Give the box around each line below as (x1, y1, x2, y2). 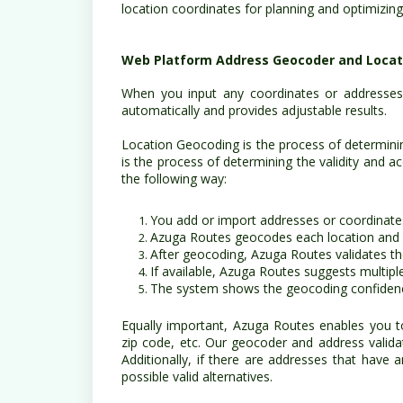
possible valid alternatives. (121, 368, 273, 385)
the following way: (121, 170, 227, 187)
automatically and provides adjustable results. (121, 102, 387, 119)
